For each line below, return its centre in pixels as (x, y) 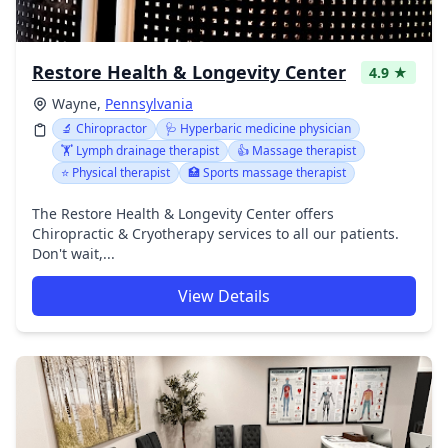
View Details (224, 296)
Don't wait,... (73, 253)
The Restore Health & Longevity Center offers (183, 213)
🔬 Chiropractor (104, 128)
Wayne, (78, 103)
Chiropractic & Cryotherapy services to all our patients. (215, 233)
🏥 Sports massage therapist (267, 172)
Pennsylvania (149, 103)
